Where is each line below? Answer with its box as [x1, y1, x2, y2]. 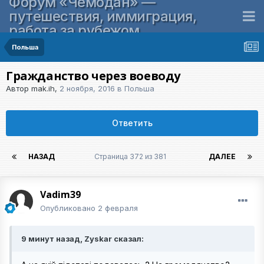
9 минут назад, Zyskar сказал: [21, 234, 144, 243]
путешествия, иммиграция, [9, 7, 196, 25]
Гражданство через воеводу [6, 68, 180, 84]
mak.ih [31, 84, 55, 93]
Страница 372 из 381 [94, 152, 170, 161]
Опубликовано [40, 203, 98, 213]
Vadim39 [40, 188, 81, 201]
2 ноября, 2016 [60, 84, 115, 93]
